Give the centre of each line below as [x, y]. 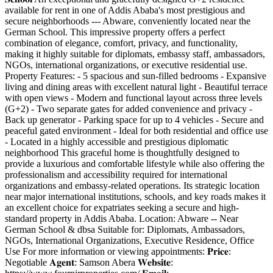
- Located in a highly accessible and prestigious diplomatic [117, 141]
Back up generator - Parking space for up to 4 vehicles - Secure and [134, 119]
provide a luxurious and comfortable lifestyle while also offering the [135, 163]
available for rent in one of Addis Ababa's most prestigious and [125, 10]
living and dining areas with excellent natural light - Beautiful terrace [136, 87]
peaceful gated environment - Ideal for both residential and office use [136, 130]
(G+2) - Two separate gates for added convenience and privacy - [129, 108]
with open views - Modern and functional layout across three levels [133, 97]
